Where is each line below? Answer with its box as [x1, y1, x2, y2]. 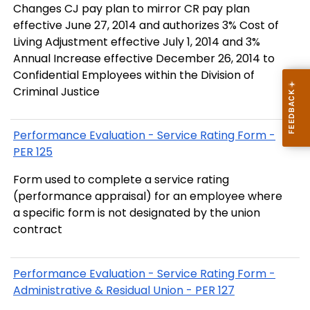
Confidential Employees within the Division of [13, 67, 255, 84]
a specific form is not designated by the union [13, 205, 260, 221]
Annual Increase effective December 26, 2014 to [13, 51, 275, 67]
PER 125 [13, 144, 53, 161]
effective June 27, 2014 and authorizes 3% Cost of [13, 17, 279, 34]
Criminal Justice [13, 84, 100, 100]
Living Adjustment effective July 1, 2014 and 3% [13, 34, 260, 51]
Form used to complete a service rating [13, 172, 229, 188]
